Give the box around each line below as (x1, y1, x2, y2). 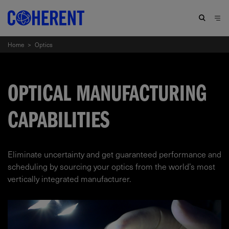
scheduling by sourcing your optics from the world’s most (8, 160, 215, 172)
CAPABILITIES (8, 111, 109, 134)
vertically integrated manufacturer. (8, 172, 133, 185)
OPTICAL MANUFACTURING (8, 84, 207, 108)
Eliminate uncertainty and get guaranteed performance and (8, 148, 221, 160)
